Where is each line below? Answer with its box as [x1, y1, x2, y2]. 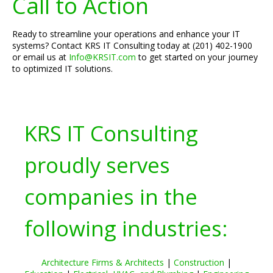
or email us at [12, 51, 69, 63]
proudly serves [24, 151, 170, 179]
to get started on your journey [136, 51, 258, 63]
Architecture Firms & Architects [41, 257, 164, 268]
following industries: [24, 214, 228, 243]
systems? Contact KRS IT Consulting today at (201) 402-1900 [12, 40, 252, 51]
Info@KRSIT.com [69, 51, 136, 63]
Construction [174, 257, 224, 268]
